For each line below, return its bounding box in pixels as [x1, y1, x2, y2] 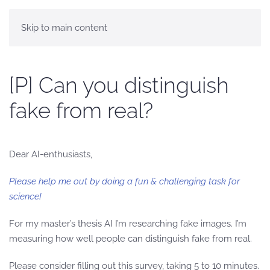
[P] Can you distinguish [9, 72, 229, 98]
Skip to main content [21, 22, 107, 33]
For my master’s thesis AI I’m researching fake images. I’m [9, 218, 246, 229]
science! [9, 191, 42, 202]
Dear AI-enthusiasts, [9, 149, 92, 160]
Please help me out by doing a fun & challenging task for [9, 176, 240, 187]
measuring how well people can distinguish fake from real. [9, 233, 252, 244]
